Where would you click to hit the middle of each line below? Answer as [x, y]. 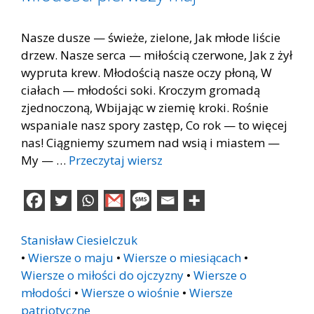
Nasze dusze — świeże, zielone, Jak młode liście [151, 37]
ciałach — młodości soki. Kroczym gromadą [141, 90]
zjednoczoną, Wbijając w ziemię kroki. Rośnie [145, 108]
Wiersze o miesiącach [182, 257]
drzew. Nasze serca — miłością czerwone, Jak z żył [157, 55]
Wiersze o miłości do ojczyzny [102, 275]
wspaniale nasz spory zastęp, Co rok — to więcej [154, 125]
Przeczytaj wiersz [116, 160]
